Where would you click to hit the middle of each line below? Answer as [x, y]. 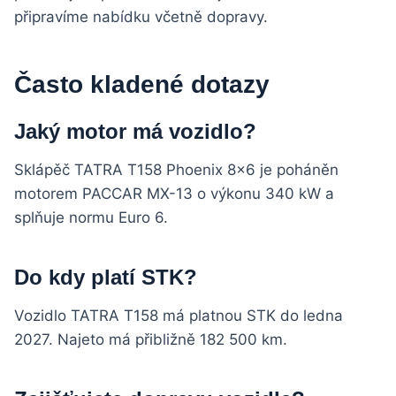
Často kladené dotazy [142, 85]
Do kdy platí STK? [106, 278]
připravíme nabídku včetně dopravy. [141, 17]
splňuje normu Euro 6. [91, 218]
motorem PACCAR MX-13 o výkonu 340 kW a [174, 194]
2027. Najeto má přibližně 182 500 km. [151, 340]
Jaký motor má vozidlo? [135, 132]
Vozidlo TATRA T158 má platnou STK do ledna [179, 316]
